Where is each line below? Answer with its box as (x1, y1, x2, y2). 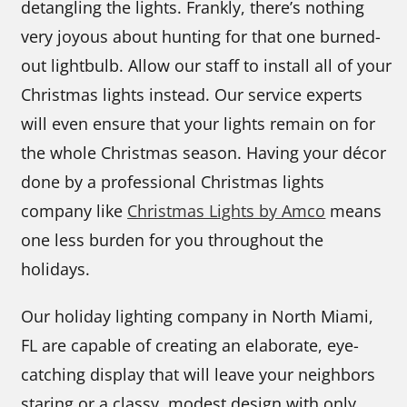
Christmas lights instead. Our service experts (21, 84, 363, 106)
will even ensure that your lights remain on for (21, 113, 376, 135)
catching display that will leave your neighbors (21, 363, 376, 386)
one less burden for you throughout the (21, 229, 324, 252)
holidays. (21, 258, 91, 281)
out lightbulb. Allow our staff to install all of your (21, 55, 392, 77)
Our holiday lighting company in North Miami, (21, 305, 374, 328)
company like (21, 200, 128, 223)
